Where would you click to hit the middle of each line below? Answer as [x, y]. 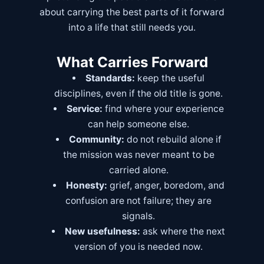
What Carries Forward [132, 62]
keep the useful [170, 78]
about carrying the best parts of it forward [132, 12]
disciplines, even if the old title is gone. [139, 94]
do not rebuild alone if [173, 140]
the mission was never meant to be [138, 155]
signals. [139, 216]
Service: [84, 109]
